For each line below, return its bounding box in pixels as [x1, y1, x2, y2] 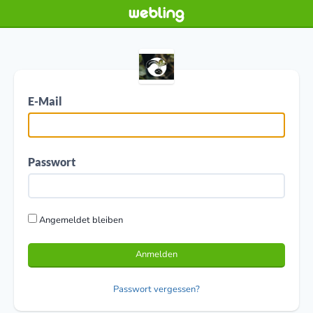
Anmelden [136, 248, 177, 261]
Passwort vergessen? [113, 283, 200, 296]
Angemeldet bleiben [37, 214, 123, 226]
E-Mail [28, 94, 62, 108]
